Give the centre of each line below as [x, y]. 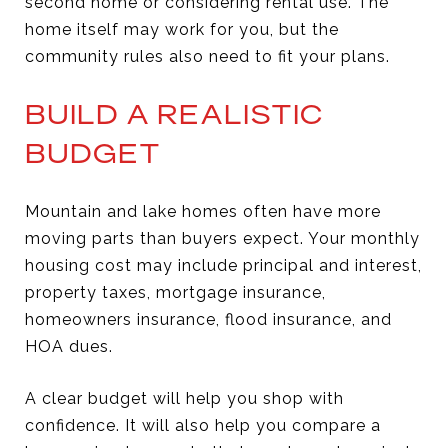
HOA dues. [69, 346]
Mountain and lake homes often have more [203, 211]
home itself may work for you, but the [182, 29]
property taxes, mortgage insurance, [175, 292]
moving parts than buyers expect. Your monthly [222, 238]
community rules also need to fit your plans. [207, 56]
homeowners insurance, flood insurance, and [208, 319]
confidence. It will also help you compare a [203, 425]
